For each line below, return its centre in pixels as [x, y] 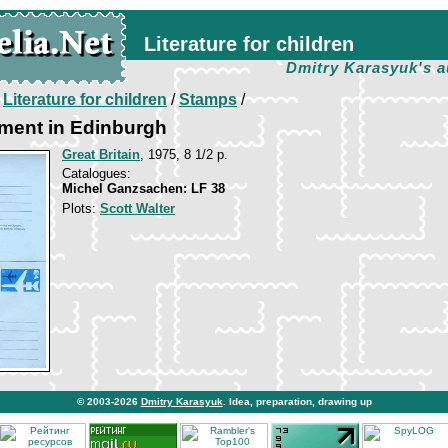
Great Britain [101, 154]
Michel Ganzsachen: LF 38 [143, 188]
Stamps [208, 99]
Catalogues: [96, 173]
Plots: [81, 208]
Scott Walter [137, 208]
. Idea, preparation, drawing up [297, 401]
